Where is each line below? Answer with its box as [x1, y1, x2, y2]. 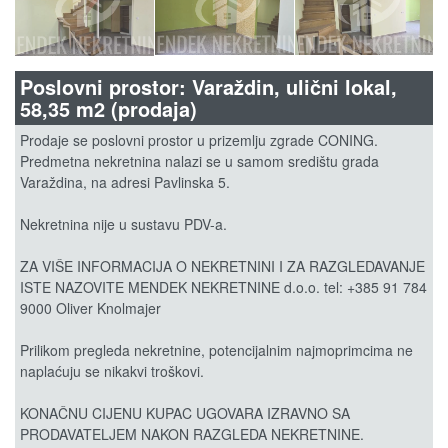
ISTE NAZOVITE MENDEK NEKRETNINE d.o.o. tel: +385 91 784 [20, 276, 427, 297]
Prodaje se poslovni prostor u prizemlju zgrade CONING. [20, 129, 378, 150]
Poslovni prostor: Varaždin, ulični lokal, [20, 71, 397, 101]
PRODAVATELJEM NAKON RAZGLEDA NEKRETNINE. [20, 423, 364, 444]
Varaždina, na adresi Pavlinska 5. [20, 171, 230, 192]
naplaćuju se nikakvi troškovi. [20, 360, 204, 381]
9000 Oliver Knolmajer [20, 297, 161, 318]
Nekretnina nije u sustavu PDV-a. [20, 213, 227, 234]
